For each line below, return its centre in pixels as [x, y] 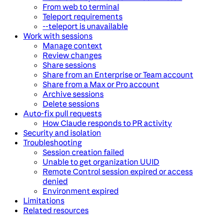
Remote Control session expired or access [118, 172]
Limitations [44, 201]
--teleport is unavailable [85, 26]
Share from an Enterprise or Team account [118, 75]
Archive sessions [73, 94]
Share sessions [69, 65]
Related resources [56, 210]
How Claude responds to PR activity [107, 123]
